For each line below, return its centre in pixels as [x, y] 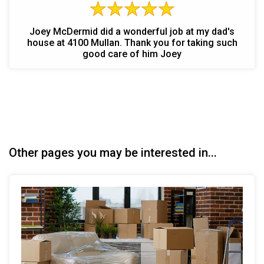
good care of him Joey [132, 54]
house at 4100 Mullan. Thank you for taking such [132, 42]
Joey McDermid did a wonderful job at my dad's [132, 31]
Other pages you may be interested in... [113, 152]
